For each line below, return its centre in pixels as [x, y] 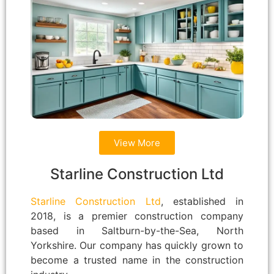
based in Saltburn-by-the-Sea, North [137, 230]
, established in [202, 201]
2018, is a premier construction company [137, 216]
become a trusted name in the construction [137, 260]
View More [137, 143]
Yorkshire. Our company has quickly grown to [137, 245]
